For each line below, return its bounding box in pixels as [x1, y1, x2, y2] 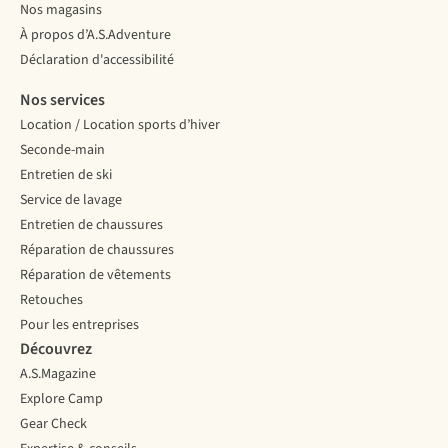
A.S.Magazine [20, 364, 96, 385]
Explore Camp [20, 389, 103, 410]
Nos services [20, 89, 105, 112]
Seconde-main [20, 140, 105, 161]
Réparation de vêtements [20, 265, 171, 286]
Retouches [20, 290, 83, 311]
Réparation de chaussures [20, 240, 174, 261]
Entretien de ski [20, 165, 112, 186]
